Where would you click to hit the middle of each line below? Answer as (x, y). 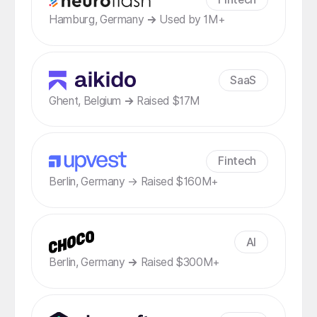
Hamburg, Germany (98, 20)
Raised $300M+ (179, 263)
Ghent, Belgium (86, 100)
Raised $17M (167, 100)
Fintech (237, 161)
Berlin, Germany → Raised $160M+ (133, 181)
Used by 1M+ (191, 20)
